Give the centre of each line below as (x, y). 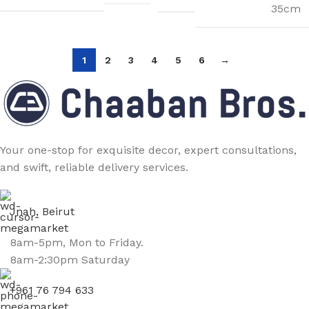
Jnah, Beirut (42, 212)
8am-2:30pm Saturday (70, 259)
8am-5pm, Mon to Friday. (77, 242)
